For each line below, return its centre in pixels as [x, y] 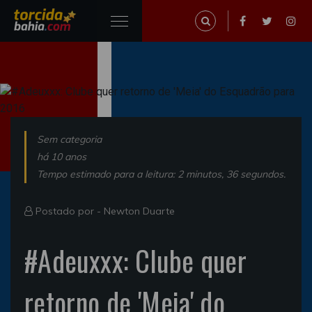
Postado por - [68, 211]
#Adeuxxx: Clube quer [136, 260]
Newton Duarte [139, 211]
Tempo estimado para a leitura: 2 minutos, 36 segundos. [161, 174]
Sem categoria [69, 139]
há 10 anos [62, 157]
